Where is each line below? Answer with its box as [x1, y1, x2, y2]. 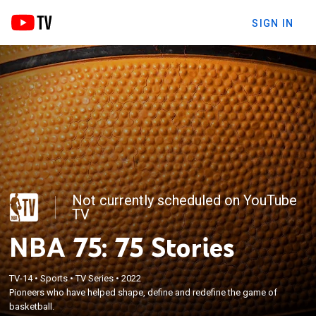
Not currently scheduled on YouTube [72, 191, 298, 209]
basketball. [9, 300, 55, 312]
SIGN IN [252, 17, 293, 29]
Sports [40, 272, 68, 284]
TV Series [75, 272, 114, 284]
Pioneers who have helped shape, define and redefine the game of [9, 286, 278, 298]
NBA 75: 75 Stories [9, 229, 236, 264]
